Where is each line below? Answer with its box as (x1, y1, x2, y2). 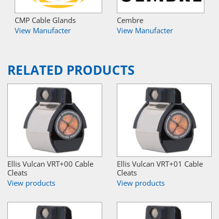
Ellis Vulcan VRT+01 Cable (117, 159, 203, 169)
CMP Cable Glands (15, 15, 76, 25)
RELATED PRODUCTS (7, 61, 134, 79)
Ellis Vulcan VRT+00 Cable (7, 159, 93, 169)
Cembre (117, 15, 143, 25)
